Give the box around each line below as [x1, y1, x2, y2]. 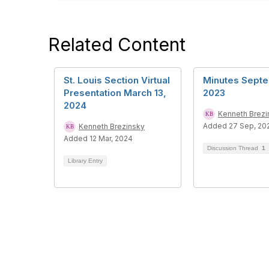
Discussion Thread [207, 145, 260, 151]
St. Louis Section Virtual [64, 74, 170, 86]
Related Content [48, 34, 186, 55]
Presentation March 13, [64, 87, 166, 98]
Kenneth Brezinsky [79, 122, 145, 131]
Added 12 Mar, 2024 [64, 134, 133, 143]
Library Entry [68, 157, 103, 164]
